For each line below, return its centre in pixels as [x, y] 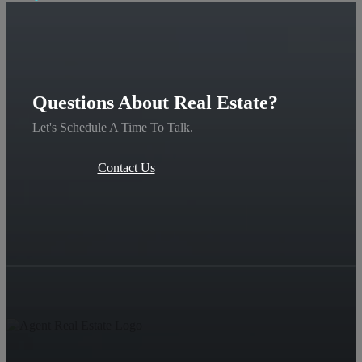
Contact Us [126, 168]
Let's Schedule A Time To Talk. [113, 128]
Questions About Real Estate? [155, 103]
